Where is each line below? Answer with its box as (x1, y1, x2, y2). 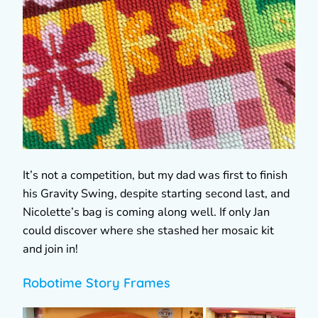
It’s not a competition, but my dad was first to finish (23, 167, 287, 183)
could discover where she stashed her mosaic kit (23, 222, 274, 238)
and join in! (23, 241, 78, 257)
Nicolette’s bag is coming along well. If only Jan (23, 204, 270, 220)
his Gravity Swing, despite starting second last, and (23, 185, 290, 202)
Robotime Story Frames (23, 274, 170, 291)
